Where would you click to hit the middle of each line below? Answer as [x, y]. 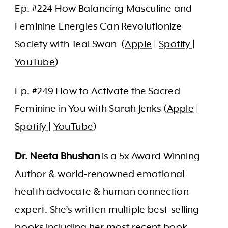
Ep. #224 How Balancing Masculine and [104, 8]
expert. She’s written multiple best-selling [107, 209]
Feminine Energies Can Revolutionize [98, 26]
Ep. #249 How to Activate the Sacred [98, 91]
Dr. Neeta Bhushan [58, 156]
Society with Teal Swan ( [70, 44]
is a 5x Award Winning [150, 156]
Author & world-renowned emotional [100, 174]
